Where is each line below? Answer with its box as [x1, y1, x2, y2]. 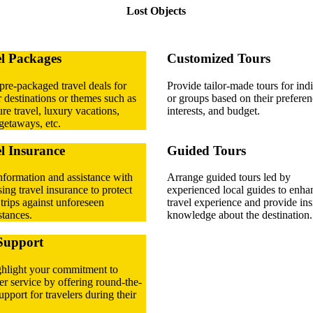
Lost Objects [126, 5, 187, 17]
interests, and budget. [167, 104, 260, 117]
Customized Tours [167, 51, 270, 66]
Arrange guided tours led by [167, 171, 291, 184]
